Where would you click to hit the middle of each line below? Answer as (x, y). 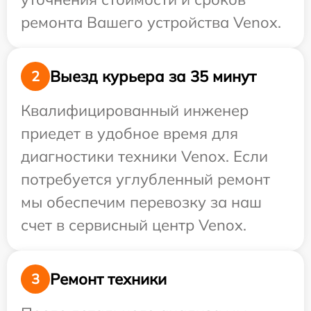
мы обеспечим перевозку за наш (141, 202)
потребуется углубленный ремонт (145, 179)
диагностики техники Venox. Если (144, 156)
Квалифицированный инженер (135, 110)
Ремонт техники (108, 279)
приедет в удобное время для (129, 133)
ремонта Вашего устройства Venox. (151, 22)
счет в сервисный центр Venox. (134, 225)
